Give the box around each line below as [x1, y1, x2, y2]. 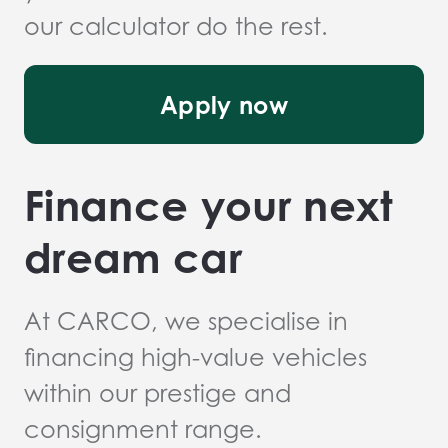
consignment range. [24, 415, 262, 444]
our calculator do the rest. [24, 12, 328, 41]
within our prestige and [24, 379, 291, 408]
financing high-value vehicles [24, 343, 367, 372]
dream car [24, 232, 243, 283]
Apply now [159, 89, 289, 120]
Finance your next [24, 180, 394, 231]
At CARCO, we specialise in [24, 307, 348, 336]
